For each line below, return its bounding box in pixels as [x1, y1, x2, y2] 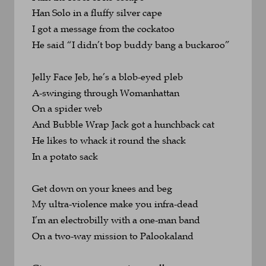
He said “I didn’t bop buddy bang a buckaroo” [32, 39, 230, 51]
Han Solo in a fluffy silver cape [32, 7, 162, 19]
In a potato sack [32, 150, 98, 162]
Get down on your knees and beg [32, 182, 172, 194]
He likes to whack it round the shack [32, 134, 188, 147]
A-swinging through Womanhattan [32, 86, 182, 99]
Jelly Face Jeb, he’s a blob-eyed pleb [32, 70, 183, 83]
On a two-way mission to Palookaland [32, 230, 194, 242]
